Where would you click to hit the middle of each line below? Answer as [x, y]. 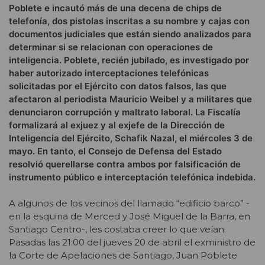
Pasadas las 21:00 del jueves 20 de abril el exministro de [132, 243]
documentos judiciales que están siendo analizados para [130, 34]
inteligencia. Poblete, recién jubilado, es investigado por [129, 60]
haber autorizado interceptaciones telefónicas [109, 73]
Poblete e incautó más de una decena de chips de [115, 8]
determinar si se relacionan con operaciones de [111, 47]
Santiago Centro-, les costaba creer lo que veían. [117, 230]
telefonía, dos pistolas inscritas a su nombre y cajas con [129, 21]
